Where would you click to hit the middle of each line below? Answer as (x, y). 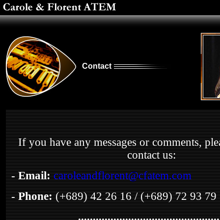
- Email (29, 176)
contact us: (151, 155)
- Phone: (32, 196)
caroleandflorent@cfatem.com (123, 176)
